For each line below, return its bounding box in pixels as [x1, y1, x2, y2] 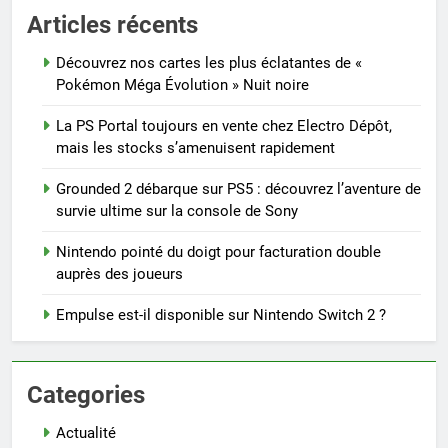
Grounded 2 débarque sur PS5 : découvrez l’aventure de [56, 179, 421, 198]
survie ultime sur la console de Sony [56, 201, 298, 220]
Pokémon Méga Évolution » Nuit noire [56, 75, 309, 94]
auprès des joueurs [56, 264, 183, 283]
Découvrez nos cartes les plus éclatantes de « [56, 53, 362, 72]
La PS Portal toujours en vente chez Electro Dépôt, [56, 116, 392, 135]
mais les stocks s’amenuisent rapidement [56, 138, 335, 157]
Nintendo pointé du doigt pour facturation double [56, 242, 381, 261]
